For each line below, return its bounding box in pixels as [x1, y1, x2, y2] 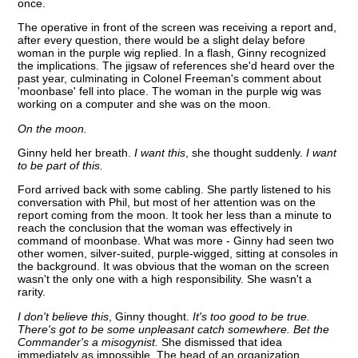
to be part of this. [18, 159, 104, 173]
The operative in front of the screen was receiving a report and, [18, 21, 337, 34]
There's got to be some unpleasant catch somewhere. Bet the [18, 322, 330, 336]
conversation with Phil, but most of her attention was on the [18, 196, 316, 209]
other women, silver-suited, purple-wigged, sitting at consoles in [18, 247, 339, 261]
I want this [134, 146, 186, 160]
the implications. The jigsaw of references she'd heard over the [18, 59, 336, 73]
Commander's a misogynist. [18, 335, 159, 348]
